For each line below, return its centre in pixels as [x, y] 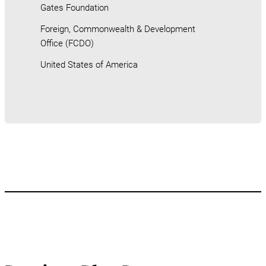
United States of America [89, 64]
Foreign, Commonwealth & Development [118, 29]
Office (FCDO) [67, 43]
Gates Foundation [75, 7]
